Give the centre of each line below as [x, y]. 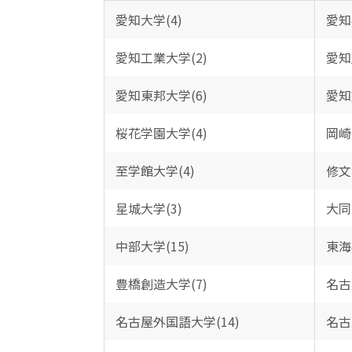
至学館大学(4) [155, 170]
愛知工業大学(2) [161, 57]
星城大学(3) [148, 208]
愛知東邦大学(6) [161, 95]
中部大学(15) [152, 246]
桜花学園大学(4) [161, 133]
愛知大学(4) [148, 20]
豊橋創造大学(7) [161, 284]
